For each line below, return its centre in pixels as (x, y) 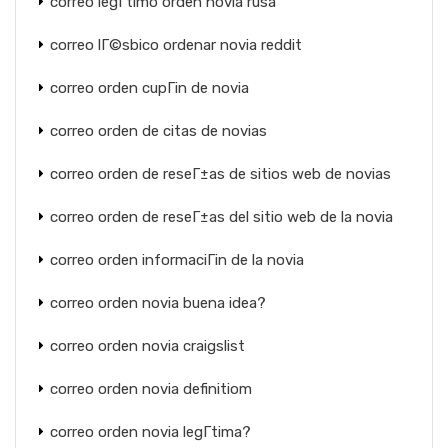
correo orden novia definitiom (151, 389)
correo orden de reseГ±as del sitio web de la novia (221, 217)
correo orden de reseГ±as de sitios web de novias (220, 174)
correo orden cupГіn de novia (149, 88)
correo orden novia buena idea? (158, 303)
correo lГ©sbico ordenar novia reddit (176, 45)
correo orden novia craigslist (147, 346)
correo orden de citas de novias (158, 131)
